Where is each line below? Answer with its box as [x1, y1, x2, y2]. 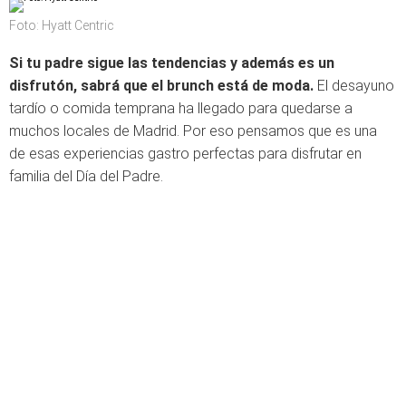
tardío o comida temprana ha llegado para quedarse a [9, 100, 353, 117]
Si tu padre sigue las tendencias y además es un [9, 54, 334, 72]
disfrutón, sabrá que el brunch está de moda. [9, 77, 314, 94]
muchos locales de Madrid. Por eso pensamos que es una [9, 122, 377, 140]
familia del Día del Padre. [9, 168, 163, 185]
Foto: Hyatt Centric [9, 18, 114, 33]
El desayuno [314, 77, 394, 94]
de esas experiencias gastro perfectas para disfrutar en [9, 145, 362, 162]
